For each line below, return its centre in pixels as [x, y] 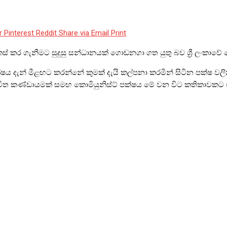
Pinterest [19, 33]
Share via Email [84, 33]
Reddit [46, 33]
